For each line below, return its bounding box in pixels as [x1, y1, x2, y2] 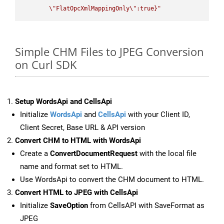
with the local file [137, 149, 196, 158]
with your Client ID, [126, 110, 190, 119]
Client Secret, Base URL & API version [20, 123, 145, 132]
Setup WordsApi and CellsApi [15, 97, 112, 106]
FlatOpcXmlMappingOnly [56, 4, 130, 12]
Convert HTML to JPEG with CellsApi [15, 188, 138, 197]
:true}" [136, 4, 161, 12]
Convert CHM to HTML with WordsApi [15, 136, 141, 145]
